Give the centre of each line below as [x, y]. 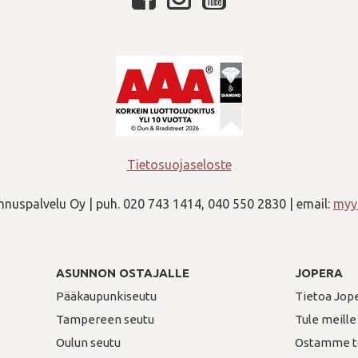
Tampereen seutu [105, 320]
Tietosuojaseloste [179, 165]
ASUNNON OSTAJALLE [122, 273]
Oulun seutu [88, 343]
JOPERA [319, 273]
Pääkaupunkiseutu [106, 296]
